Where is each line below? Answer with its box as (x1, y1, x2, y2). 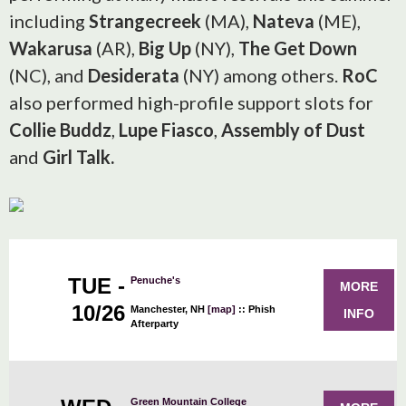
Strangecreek (89, 10, 205, 32)
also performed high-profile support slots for (9, 92, 373, 113)
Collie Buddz (9, 119, 111, 140)
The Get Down (238, 37, 357, 59)
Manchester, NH (130, 304, 208, 314)
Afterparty (130, 318, 179, 329)
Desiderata (88, 64, 179, 86)
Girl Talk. (43, 146, 114, 168)
